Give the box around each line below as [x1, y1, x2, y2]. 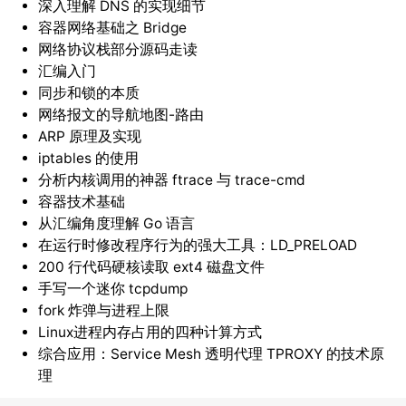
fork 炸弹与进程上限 [37, 302, 169, 320]
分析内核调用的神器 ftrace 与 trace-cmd [37, 171, 305, 189]
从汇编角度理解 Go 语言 [37, 215, 195, 233]
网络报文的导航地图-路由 [37, 106, 204, 124]
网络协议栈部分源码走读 [37, 41, 198, 59]
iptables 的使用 [37, 150, 139, 168]
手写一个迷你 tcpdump [37, 280, 188, 298]
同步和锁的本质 [37, 84, 140, 102]
